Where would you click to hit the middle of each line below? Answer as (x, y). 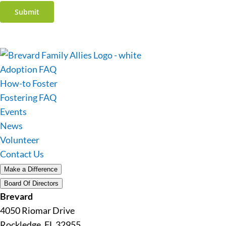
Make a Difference (31, 169)
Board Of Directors (31, 183)
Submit (27, 12)
